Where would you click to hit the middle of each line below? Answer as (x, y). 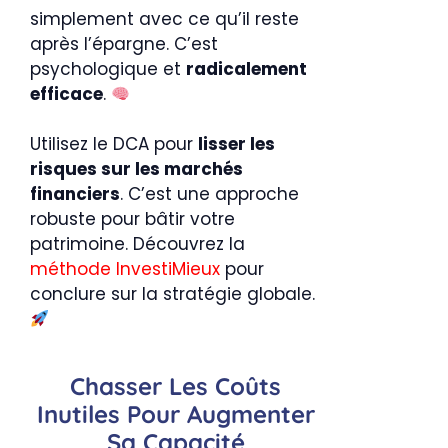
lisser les (236, 144)
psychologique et (108, 69)
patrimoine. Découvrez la (137, 244)
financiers (75, 194)
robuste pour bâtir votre (132, 219)
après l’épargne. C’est (124, 44)
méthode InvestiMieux (125, 269)
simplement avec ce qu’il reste (164, 19)
